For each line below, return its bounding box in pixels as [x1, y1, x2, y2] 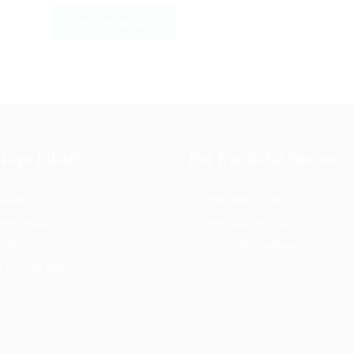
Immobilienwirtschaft [205, 215, 314, 229]
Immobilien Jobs [205, 192, 288, 206]
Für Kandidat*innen [189, 149, 338, 169]
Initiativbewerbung [205, 238, 300, 252]
